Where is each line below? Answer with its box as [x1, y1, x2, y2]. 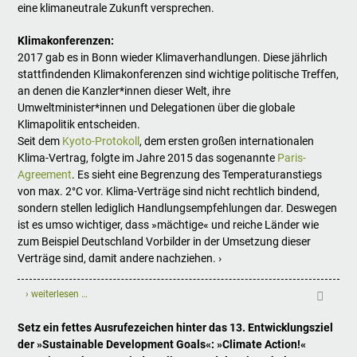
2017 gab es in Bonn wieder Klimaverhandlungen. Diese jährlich [18, 51, 328, 65]
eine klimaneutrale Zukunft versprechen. [18, 2, 215, 15]
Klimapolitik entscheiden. [18, 118, 141, 131]
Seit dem [18, 135, 63, 148]
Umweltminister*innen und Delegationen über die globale [18, 101, 296, 115]
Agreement [18, 168, 73, 182]
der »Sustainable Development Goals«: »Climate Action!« [18, 338, 307, 351]
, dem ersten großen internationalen [139, 135, 315, 148]
